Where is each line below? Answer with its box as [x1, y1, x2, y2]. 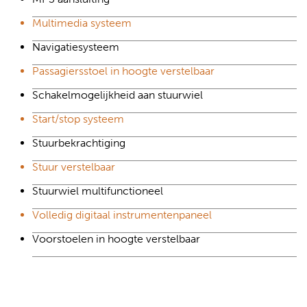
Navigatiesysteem [32, 40, 119, 53]
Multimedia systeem [32, 16, 132, 29]
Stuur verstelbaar [32, 160, 115, 173]
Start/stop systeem [32, 112, 124, 125]
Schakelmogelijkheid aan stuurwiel [32, 88, 203, 101]
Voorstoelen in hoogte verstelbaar [32, 232, 200, 245]
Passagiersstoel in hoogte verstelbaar [32, 64, 214, 77]
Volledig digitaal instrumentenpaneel [32, 208, 212, 221]
